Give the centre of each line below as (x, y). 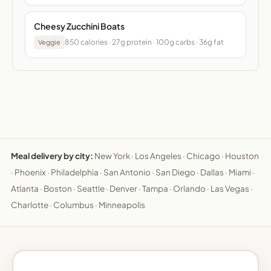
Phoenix (30, 172)
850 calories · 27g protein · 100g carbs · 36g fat (144, 42)
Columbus (73, 204)
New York (112, 155)
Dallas (212, 172)
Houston (242, 155)
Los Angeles (158, 155)
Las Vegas (230, 188)
